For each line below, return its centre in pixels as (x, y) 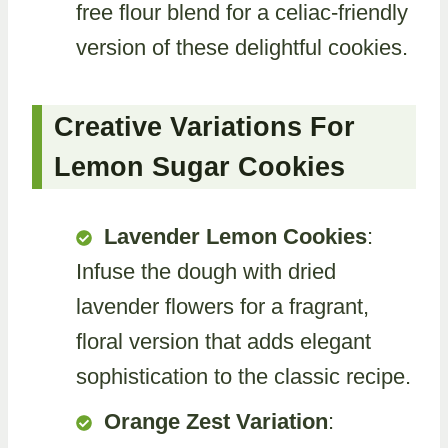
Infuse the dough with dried (206, 271)
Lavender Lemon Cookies (235, 236)
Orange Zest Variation (216, 421)
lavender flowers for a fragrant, (222, 306)
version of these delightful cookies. (242, 47)
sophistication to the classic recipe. (243, 376)
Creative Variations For (204, 127)
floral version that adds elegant (223, 341)
